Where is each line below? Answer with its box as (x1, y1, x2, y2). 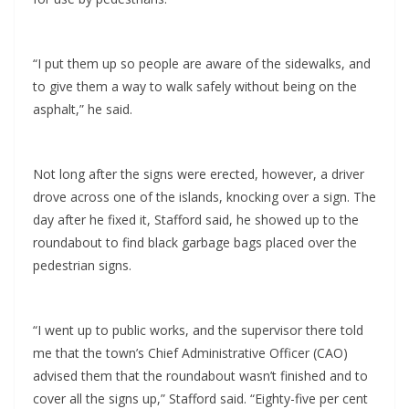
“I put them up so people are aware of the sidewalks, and (33, 55, 371, 73)
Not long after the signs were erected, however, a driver (33, 165, 364, 184)
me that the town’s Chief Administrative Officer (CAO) (33, 344, 348, 362)
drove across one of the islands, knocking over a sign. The (33, 188, 376, 206)
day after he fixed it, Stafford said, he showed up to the (33, 211, 359, 229)
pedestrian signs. (33, 257, 131, 275)
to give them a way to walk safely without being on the (33, 78, 357, 96)
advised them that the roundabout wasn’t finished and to (33, 367, 368, 385)
